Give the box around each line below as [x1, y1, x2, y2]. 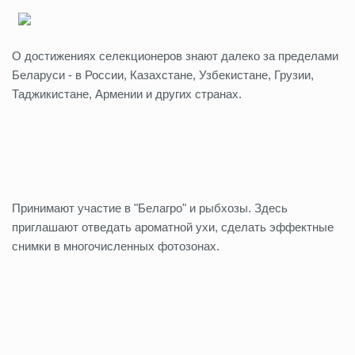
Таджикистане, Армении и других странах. [12, 87, 245, 101]
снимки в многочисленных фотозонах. [12, 239, 223, 253]
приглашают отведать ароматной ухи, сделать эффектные [12, 220, 334, 234]
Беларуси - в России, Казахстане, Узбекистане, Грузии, [12, 68, 314, 82]
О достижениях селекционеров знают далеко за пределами [12, 49, 338, 63]
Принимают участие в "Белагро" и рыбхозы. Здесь [12, 201, 288, 215]
